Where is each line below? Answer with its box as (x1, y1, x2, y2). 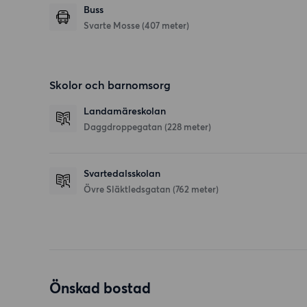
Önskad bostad (49, 280, 151, 297)
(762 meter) (173, 184, 219, 195)
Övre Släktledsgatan (84, 184, 173, 195)
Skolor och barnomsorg (49, 78, 171, 93)
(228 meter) (164, 121, 211, 133)
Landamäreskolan (84, 106, 166, 118)
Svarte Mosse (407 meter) (84, 20, 189, 32)
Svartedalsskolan (84, 168, 160, 180)
